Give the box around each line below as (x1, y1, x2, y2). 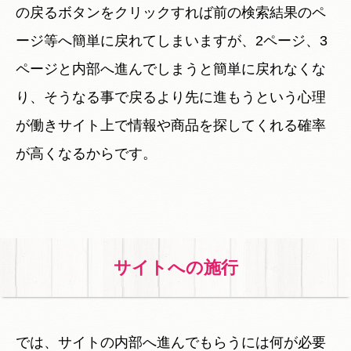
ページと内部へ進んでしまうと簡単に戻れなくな (16, 60, 326, 77)
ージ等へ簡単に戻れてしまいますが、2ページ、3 (16, 32, 327, 49)
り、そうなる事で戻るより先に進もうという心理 (16, 89, 326, 105)
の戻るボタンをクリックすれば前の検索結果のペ (16, 4, 326, 20)
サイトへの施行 (113, 257, 238, 277)
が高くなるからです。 (16, 145, 157, 161)
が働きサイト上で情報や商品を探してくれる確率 (16, 117, 326, 133)
